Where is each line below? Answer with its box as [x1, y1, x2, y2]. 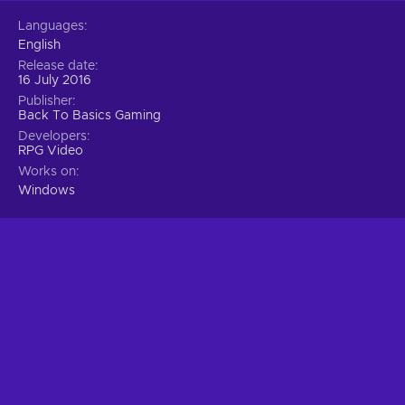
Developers [18, 129, 87, 143]
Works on [18, 165, 76, 178]
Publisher [18, 94, 72, 108]
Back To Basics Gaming [18, 108, 161, 122]
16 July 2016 [18, 73, 91, 87]
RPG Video [18, 144, 83, 157]
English [18, 38, 61, 52]
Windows [18, 184, 75, 197]
